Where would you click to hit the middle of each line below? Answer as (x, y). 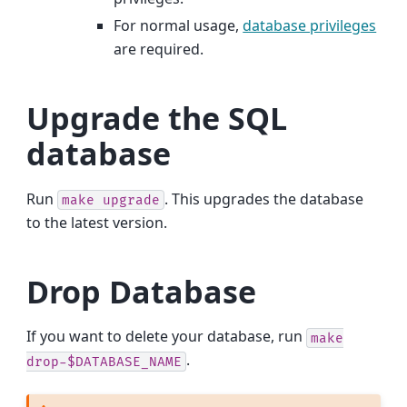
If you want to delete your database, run (167, 337)
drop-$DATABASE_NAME (104, 362)
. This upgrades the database (264, 199)
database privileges (310, 25)
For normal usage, (179, 25)
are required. (159, 49)
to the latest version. (97, 222)
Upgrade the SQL (157, 118)
